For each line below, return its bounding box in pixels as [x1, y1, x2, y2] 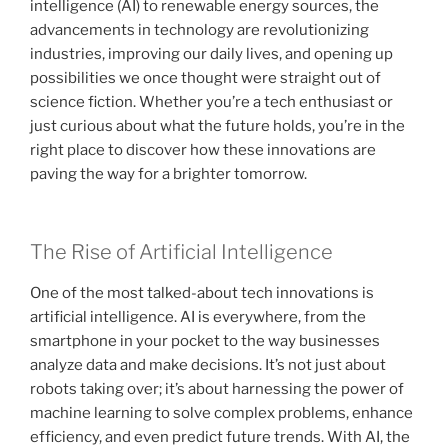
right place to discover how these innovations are [30, 140, 376, 159]
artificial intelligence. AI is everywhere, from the [30, 308, 366, 327]
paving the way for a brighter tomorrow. [30, 164, 307, 183]
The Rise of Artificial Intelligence [30, 240, 333, 265]
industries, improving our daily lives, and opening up [30, 44, 393, 63]
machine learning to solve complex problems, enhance [30, 404, 413, 423]
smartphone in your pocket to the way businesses [30, 332, 380, 351]
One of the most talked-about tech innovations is [30, 284, 374, 303]
